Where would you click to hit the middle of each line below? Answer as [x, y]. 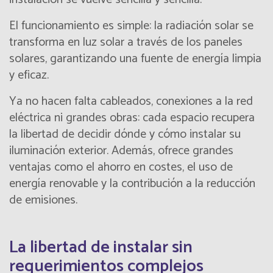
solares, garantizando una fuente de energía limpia [135, 59]
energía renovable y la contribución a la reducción [132, 184]
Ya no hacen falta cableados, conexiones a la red [131, 102]
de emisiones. [43, 200]
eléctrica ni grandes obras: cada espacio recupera [132, 118]
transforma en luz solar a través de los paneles [126, 43]
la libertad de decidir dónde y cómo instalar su [125, 135]
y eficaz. [29, 76]
